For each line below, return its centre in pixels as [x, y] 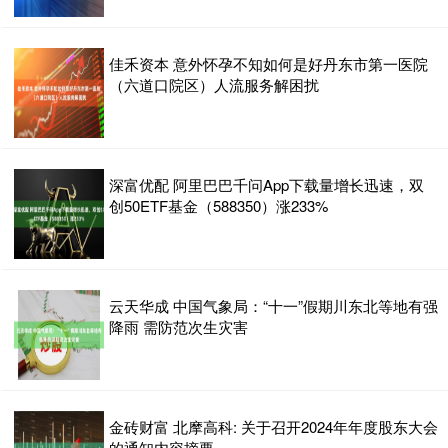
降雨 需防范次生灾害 [178, 326]
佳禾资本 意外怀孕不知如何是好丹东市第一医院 [268, 63]
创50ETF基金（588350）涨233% [218, 205]
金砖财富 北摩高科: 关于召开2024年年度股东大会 [273, 426]
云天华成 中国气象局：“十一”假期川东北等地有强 [273, 305]
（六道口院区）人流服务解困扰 [214, 84]
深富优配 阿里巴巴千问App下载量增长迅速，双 [266, 184]
